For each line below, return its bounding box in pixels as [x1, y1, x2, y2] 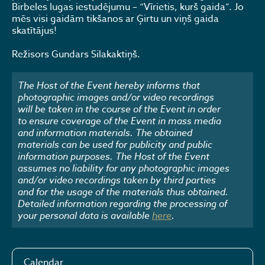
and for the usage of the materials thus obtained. [18, 185, 228, 198]
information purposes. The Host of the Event [18, 149, 209, 163]
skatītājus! [12, 24, 59, 38]
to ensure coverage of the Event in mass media [18, 114, 221, 127]
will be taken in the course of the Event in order [18, 102, 221, 115]
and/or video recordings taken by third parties [18, 173, 216, 186]
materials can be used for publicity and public [18, 137, 212, 151]
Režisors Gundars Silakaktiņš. [12, 47, 140, 62]
